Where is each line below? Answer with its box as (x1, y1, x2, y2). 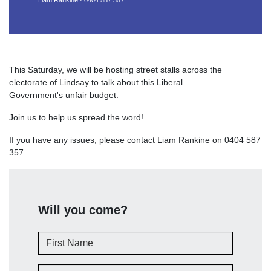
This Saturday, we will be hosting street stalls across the (9, 65, 222, 74)
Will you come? (38, 203, 128, 217)
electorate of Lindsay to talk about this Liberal (9, 77, 183, 87)
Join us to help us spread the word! (9, 113, 143, 122)
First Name (38, 232, 80, 242)
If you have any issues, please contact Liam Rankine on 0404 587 (9, 135, 261, 145)
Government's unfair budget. (9, 90, 121, 100)
